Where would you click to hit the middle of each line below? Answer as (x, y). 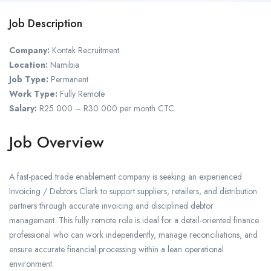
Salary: (23, 109)
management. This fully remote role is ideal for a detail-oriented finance (134, 220)
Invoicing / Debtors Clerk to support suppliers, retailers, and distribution (133, 191)
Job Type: (29, 80)
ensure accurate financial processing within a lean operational (116, 250)
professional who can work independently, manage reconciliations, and (133, 235)
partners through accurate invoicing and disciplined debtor (111, 206)
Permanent (68, 80)
